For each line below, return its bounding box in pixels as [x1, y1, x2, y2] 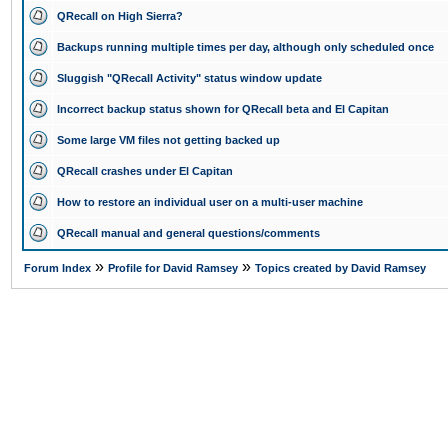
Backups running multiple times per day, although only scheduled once [57, 41, 434, 53]
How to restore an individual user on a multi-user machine [57, 196, 363, 208]
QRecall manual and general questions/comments [57, 227, 320, 239]
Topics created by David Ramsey [255, 262, 426, 274]
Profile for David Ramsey [108, 262, 238, 274]
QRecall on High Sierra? [57, 10, 183, 22]
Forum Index [24, 262, 91, 274]
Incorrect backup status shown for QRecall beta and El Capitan [57, 103, 389, 115]
